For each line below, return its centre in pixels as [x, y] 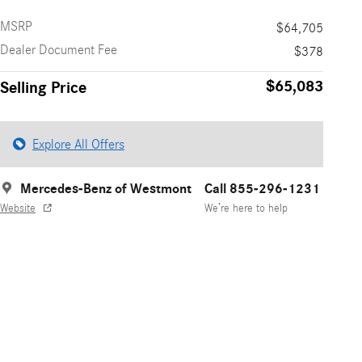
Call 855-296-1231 [262, 189]
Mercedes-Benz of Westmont [106, 189]
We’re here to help [246, 209]
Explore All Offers [78, 144]
